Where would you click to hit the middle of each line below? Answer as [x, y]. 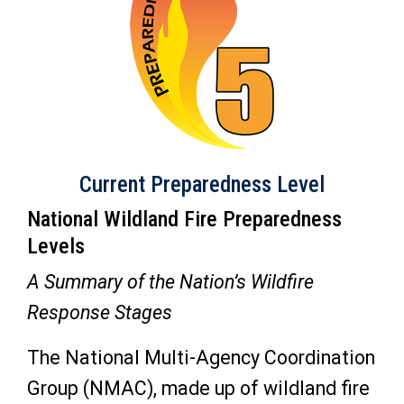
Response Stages [100, 312]
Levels [56, 246]
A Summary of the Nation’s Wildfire [170, 282]
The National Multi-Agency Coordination [201, 358]
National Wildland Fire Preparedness [184, 219]
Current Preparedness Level [202, 184]
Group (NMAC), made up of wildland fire [198, 388]
